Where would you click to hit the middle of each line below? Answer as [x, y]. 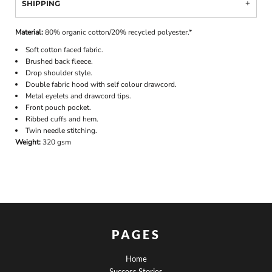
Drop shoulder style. [59, 73]
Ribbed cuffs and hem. [62, 119]
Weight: [29, 142]
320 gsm [57, 142]
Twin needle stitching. [62, 130]
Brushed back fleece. [59, 61]
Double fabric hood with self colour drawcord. [101, 84]
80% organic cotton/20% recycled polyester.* [119, 32]
